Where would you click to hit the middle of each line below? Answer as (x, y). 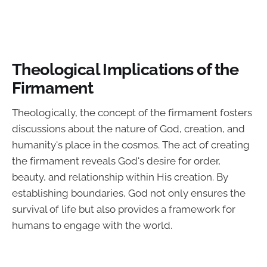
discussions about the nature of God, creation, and (128, 129)
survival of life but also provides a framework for (124, 209)
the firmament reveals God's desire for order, (116, 161)
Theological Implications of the (125, 69)
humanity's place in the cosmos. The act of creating (131, 145)
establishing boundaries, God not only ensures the (129, 193)
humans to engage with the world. (92, 226)
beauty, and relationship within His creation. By (120, 177)
